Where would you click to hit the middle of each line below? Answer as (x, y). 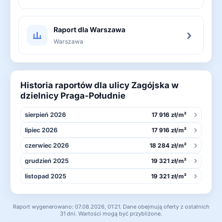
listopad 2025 (46, 176)
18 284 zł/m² (168, 145)
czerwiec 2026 (47, 145)
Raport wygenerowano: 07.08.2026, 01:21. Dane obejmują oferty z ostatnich (111, 206)
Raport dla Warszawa (89, 29)
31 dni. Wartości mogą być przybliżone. (111, 213)
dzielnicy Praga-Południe (73, 95)
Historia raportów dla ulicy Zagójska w (99, 85)
